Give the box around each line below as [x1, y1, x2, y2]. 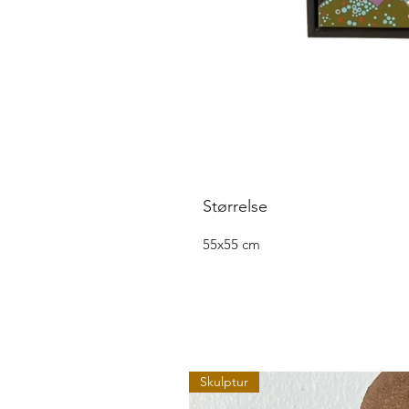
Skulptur [200, 372, 248, 390]
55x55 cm [203, 235, 260, 253]
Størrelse [203, 195, 267, 216]
